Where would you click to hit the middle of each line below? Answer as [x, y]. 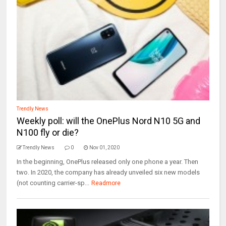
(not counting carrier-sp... [53, 183]
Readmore [106, 183]
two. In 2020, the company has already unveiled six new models [108, 172]
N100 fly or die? [48, 132]
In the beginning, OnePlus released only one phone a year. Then [108, 162]
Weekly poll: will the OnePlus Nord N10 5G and [109, 121]
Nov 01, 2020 [105, 148]
